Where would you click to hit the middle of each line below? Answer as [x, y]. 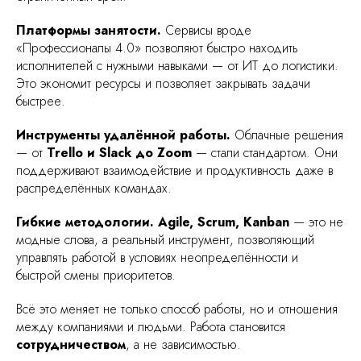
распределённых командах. [94, 188]
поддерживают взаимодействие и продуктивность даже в [174, 170]
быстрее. [41, 101]
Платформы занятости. [89, 30]
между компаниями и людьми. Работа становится [151, 326]
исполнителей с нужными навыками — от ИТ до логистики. [177, 65]
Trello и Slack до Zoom [121, 152]
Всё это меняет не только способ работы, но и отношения [177, 309]
